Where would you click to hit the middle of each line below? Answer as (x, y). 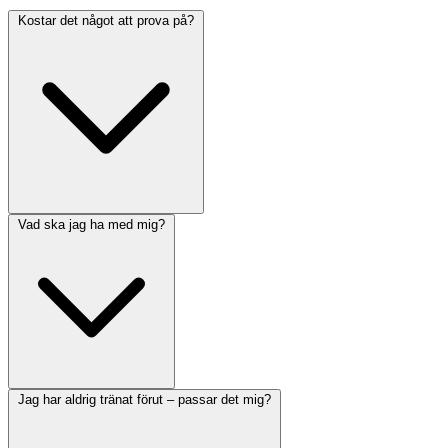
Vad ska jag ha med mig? (91, 225)
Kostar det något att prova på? (106, 21)
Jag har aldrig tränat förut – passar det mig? (144, 400)
